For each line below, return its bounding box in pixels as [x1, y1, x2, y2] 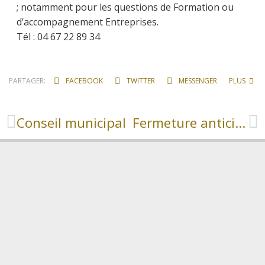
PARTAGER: [8, 75, 46, 86]
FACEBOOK [64, 75, 103, 86]
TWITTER [125, 75, 155, 86]
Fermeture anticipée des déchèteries [234, 113, 245, 132]
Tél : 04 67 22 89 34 [17, 30, 100, 43]
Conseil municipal [17, 113, 126, 132]
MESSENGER [177, 75, 217, 86]
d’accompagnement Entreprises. [17, 15, 159, 28]
